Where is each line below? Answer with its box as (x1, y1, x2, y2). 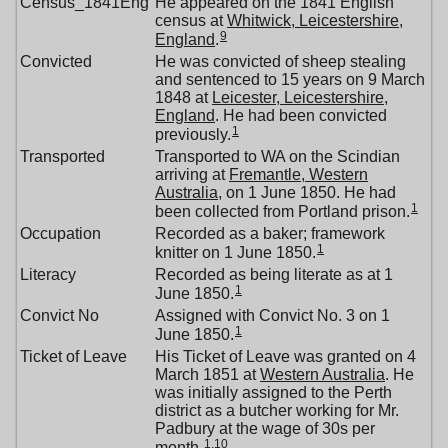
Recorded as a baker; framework (155, 225, 385, 243)
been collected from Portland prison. (155, 202, 410, 220)
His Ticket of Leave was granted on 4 (155, 348, 416, 366)
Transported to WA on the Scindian (155, 148, 400, 166)
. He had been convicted (215, 107, 387, 125)
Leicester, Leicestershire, (212, 89, 388, 107)
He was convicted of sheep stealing (155, 53, 406, 71)
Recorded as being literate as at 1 (155, 266, 393, 284)
